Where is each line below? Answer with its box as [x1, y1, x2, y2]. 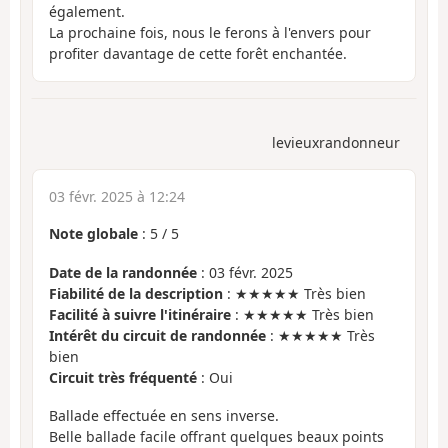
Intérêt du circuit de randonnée [49, 325, 266, 345]
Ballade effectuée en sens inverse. [49, 406, 279, 426]
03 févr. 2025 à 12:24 [49, 187, 185, 207]
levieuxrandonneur [272, 133, 400, 153]
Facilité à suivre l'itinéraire [49, 304, 231, 324]
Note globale [49, 224, 138, 244]
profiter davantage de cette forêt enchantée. [49, 43, 347, 63]
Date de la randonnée [49, 262, 197, 282]
